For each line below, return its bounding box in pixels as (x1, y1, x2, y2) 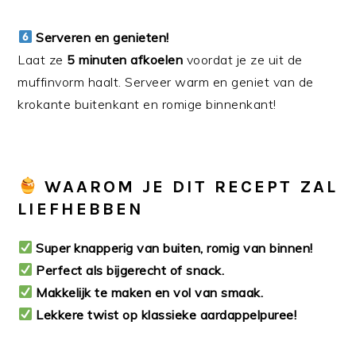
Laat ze (17, 51, 68, 68)
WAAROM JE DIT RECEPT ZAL (44, 176, 339, 197)
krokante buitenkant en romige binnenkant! (17, 95, 277, 112)
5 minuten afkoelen (67, 51, 184, 68)
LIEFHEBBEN (17, 198, 145, 219)
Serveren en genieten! (36, 29, 169, 45)
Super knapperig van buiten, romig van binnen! (36, 239, 313, 256)
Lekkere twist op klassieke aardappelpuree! (36, 306, 297, 323)
